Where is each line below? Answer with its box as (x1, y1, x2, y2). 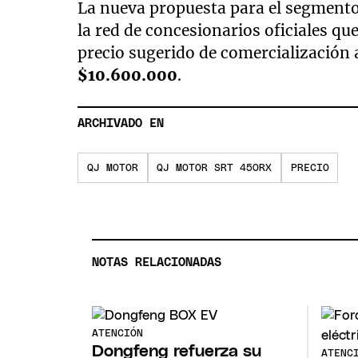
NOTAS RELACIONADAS (92, 257, 222, 269)
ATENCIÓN (92, 328, 144, 339)
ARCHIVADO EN (78, 117, 165, 129)
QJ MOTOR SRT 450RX (157, 162, 272, 173)
